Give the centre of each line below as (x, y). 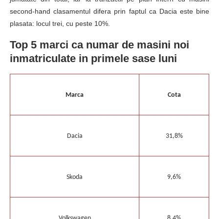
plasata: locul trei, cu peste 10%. (60, 24)
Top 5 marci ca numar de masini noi (99, 45)
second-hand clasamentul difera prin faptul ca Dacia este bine (109, 11)
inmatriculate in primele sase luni (93, 59)
